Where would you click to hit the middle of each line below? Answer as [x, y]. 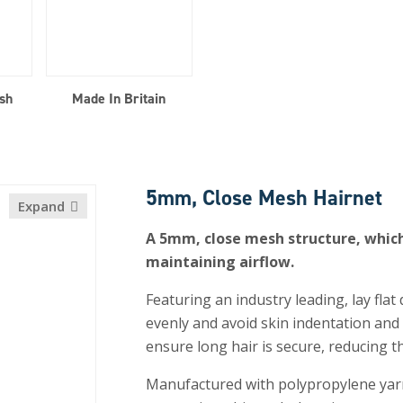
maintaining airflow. [219, 262]
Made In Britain [119, 99]
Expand [41, 206]
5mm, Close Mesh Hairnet [264, 198]
